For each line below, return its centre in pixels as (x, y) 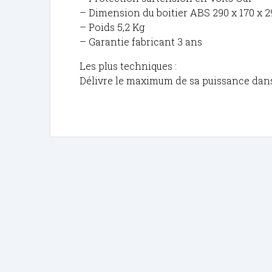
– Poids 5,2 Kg (112, 27)
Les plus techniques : (128, 66)
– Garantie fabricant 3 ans (141, 41)
